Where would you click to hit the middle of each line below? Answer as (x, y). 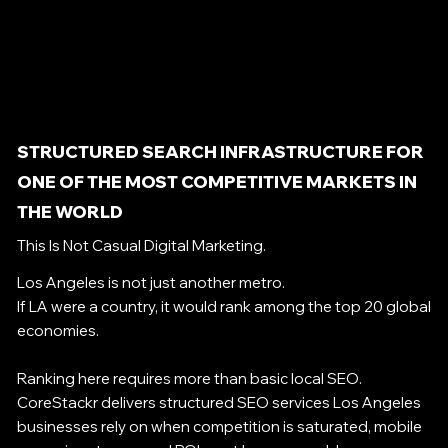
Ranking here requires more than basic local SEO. (189, 378)
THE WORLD (69, 212)
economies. (57, 330)
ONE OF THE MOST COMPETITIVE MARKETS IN (216, 182)
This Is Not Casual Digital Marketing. (141, 246)
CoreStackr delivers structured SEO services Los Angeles (218, 402)
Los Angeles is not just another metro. (150, 282)
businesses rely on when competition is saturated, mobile (219, 426)
